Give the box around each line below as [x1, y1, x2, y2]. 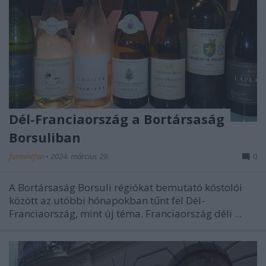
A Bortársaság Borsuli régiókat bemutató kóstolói [9, 180, 242, 194]
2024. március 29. [50, 150, 109, 161]
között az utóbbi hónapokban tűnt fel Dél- [9, 193, 205, 207]
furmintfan [9, 150, 46, 161]
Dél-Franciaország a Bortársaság [9, 109, 224, 128]
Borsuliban [9, 128, 81, 146]
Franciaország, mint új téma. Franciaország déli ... [9, 206, 242, 220]
